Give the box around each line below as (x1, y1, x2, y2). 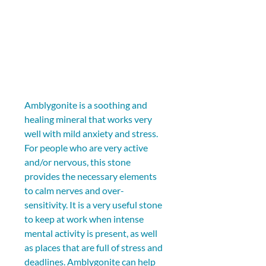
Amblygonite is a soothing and (24, 99, 149, 110)
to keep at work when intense (24, 213, 145, 224)
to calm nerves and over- (24, 185, 124, 196)
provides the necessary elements (24, 170, 159, 182)
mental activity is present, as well (24, 227, 159, 239)
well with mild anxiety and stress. (24, 128, 160, 139)
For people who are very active (24, 142, 150, 153)
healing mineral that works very (24, 113, 154, 125)
